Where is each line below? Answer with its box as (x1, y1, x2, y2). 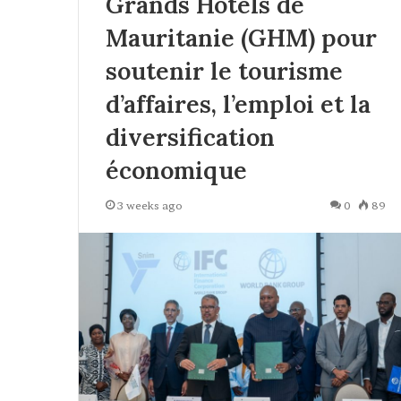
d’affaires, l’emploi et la (106, 89, 371, 120)
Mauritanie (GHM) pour (106, 22, 377, 54)
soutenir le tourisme (106, 55, 343, 87)
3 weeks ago (117, 199, 183, 213)
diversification (106, 122, 275, 153)
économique (106, 155, 247, 186)
